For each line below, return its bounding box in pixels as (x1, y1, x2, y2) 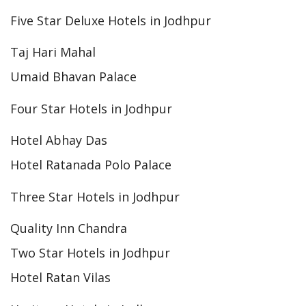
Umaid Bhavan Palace (10, 68, 137, 85)
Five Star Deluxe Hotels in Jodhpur (10, 12, 211, 29)
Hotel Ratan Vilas (10, 269, 111, 286)
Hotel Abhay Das (10, 132, 107, 149)
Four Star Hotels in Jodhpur (10, 100, 172, 117)
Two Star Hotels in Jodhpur (10, 245, 170, 262)
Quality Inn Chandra (10, 220, 127, 237)
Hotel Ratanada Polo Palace (10, 156, 171, 173)
